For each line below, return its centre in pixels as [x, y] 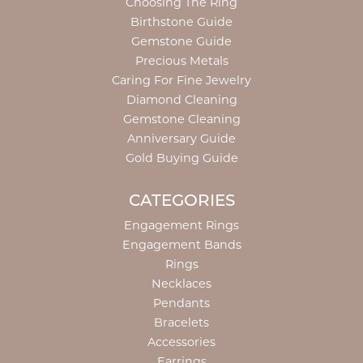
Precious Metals [181, 60]
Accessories [181, 342]
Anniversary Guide [181, 138]
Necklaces [181, 283]
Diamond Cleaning [181, 99]
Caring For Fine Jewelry [181, 80]
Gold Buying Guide [181, 158]
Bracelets [181, 322]
